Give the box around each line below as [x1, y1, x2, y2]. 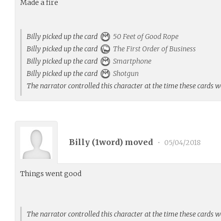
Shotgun [111, 69, 139, 78]
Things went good [20, 169, 81, 178]
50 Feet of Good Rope [111, 32, 179, 41]
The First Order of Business [111, 44, 196, 53]
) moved [119, 137, 155, 147]
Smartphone [111, 57, 151, 66]
